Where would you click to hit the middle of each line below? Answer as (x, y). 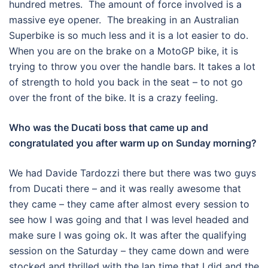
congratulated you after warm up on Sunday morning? (133, 143)
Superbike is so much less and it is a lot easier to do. (129, 36)
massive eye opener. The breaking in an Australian (124, 20)
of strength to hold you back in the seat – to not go (126, 82)
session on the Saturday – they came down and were (129, 251)
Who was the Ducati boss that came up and (109, 128)
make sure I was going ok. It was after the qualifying (128, 235)
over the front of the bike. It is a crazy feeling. (113, 98)
